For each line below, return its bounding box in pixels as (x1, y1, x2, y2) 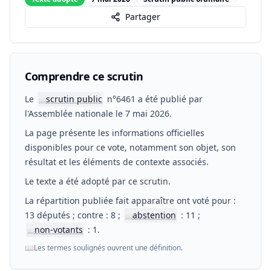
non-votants (34, 224, 83, 235)
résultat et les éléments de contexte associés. (25, 156, 209, 168)
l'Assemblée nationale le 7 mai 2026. (25, 108, 172, 119)
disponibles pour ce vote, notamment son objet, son (25, 142, 236, 153)
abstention (132, 209, 176, 221)
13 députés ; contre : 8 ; (25, 209, 123, 221)
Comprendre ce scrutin (25, 69, 143, 83)
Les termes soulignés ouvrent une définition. (34, 243, 183, 253)
